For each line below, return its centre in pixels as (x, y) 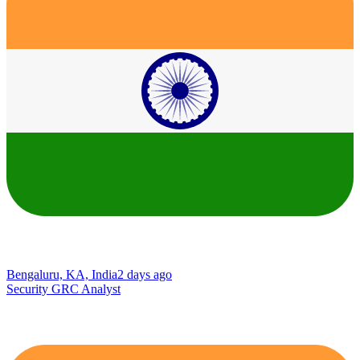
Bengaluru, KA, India (62, 274)
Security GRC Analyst (63, 288)
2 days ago (145, 274)
